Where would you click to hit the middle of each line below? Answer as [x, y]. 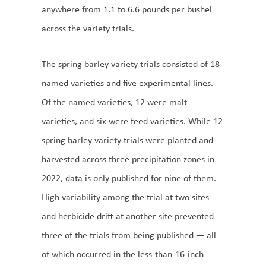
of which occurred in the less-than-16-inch [123, 254]
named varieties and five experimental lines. [127, 83]
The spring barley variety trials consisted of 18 [131, 64]
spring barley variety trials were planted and [127, 140]
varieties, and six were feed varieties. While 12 [132, 121]
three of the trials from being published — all [129, 235]
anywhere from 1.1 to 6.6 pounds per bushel [127, 9]
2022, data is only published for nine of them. [129, 178]
